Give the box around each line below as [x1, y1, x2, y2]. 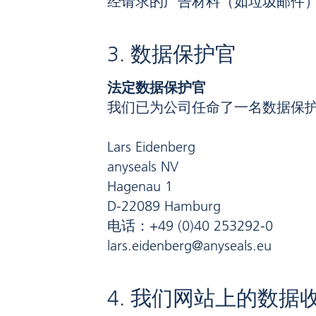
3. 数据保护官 [107, 42, 236, 68]
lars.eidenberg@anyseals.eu [107, 237, 272, 255]
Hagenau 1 [107, 178, 173, 195]
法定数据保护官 [107, 79, 206, 97]
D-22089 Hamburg [107, 197, 221, 215]
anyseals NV [107, 158, 178, 176]
